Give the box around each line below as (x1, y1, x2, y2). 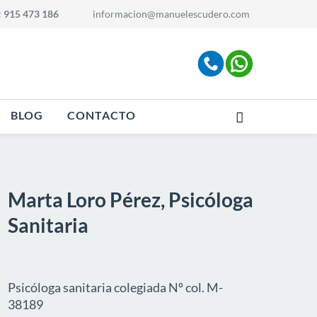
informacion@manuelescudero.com (93, 8, 250, 20)
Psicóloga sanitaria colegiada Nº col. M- (8, 279, 223, 295)
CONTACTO (67, 108, 136, 122)
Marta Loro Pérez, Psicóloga (8, 188, 253, 212)
